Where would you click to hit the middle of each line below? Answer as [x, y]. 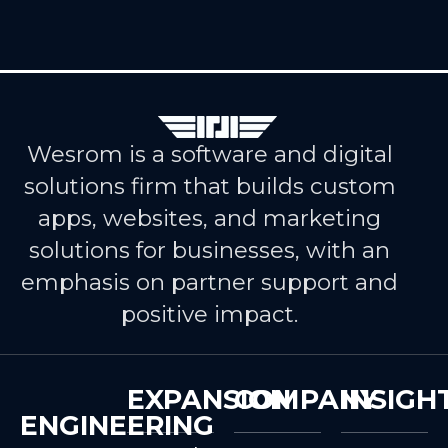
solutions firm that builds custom [209, 186]
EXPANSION [209, 400]
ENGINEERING [117, 425]
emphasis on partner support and [210, 282]
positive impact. [210, 314]
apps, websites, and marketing [210, 218]
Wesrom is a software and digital [209, 154]
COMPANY [306, 400]
